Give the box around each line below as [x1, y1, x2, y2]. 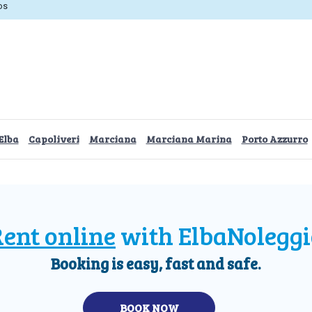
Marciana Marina [146, 132, 232, 146]
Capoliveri [28, 132, 79, 146]
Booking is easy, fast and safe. [51, 252, 261, 274]
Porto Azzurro [241, 132, 308, 146]
